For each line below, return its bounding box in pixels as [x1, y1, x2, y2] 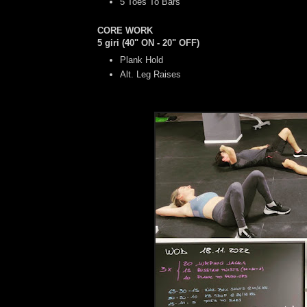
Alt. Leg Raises [120, 69, 181, 80]
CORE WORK [97, 25, 153, 36]
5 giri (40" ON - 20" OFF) [97, 38, 199, 49]
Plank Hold [120, 54, 163, 65]
